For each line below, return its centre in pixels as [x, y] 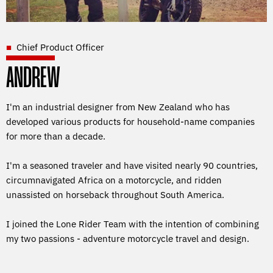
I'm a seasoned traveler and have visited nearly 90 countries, [132, 165]
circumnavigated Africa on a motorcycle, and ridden [114, 180]
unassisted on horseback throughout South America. [115, 194]
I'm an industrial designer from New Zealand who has [118, 107]
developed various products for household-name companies [130, 121]
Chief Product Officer [60, 47]
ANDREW [33, 79]
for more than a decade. [56, 136]
